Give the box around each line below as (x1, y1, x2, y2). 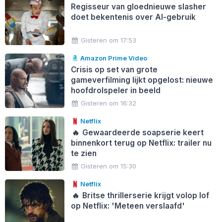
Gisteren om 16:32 (81, 99, 137, 107)
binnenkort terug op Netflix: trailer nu (70, 138, 212, 148)
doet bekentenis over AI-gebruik (70, 12, 196, 22)
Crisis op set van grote (70, 64, 158, 74)
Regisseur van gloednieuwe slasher (70, 1, 206, 11)
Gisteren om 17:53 (81, 36, 137, 44)
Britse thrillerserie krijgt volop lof (80, 190, 210, 200)
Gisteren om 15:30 (81, 162, 137, 170)
